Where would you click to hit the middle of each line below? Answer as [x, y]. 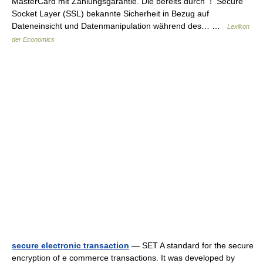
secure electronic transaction [70, 245]
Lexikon [238, 26]
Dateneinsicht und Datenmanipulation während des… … [119, 26]
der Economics [33, 39]
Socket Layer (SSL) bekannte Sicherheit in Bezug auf [110, 14]
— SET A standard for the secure [191, 245]
